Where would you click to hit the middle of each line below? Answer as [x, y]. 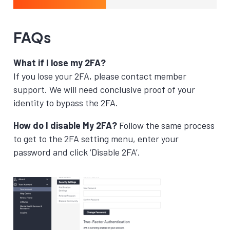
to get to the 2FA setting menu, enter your [96, 139]
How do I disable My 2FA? [66, 125]
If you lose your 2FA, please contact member [100, 76]
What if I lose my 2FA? [60, 63]
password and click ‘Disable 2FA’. [77, 152]
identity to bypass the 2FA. [66, 103]
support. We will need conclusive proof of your [104, 89]
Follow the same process [167, 125]
